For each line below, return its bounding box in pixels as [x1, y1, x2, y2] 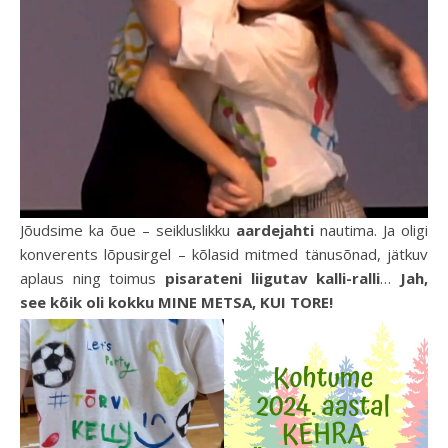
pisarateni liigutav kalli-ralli [156, 267, 381, 288]
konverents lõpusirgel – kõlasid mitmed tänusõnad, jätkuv [20, 243, 428, 264]
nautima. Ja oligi [314, 219, 428, 240]
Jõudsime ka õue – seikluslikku [20, 219, 236, 240]
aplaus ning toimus [20, 267, 157, 288]
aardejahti [236, 219, 314, 240]
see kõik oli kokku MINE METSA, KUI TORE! [20, 291, 333, 312]
